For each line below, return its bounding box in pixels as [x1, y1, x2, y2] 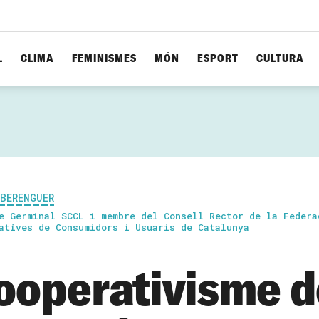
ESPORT [197, 51, 239, 65]
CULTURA [256, 51, 304, 65]
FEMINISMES [72, 51, 137, 65]
